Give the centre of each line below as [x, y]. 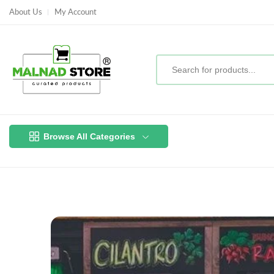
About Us [26, 12]
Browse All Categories [89, 137]
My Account [76, 12]
